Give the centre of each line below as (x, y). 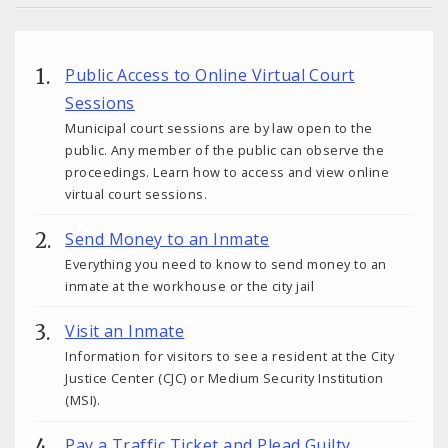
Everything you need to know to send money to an (226, 263)
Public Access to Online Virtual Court (210, 74)
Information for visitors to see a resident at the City (230, 356)
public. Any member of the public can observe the (225, 149)
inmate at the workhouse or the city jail (190, 285)
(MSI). (82, 400)
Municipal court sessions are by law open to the (219, 127)
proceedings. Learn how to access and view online (227, 171)
